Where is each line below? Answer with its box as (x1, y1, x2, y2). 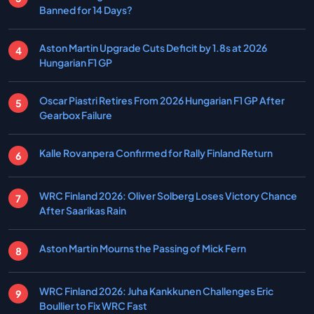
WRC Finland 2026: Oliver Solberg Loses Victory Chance (39, 189, 297, 203)
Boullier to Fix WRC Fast (39, 299, 147, 313)
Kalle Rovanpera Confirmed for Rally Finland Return (39, 146, 273, 160)
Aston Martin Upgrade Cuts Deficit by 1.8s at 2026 (39, 41, 267, 55)
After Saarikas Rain (39, 204, 126, 217)
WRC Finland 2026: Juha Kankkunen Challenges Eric (39, 285, 273, 298)
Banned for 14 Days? (39, 4, 132, 17)
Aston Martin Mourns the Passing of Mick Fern (39, 242, 246, 255)
